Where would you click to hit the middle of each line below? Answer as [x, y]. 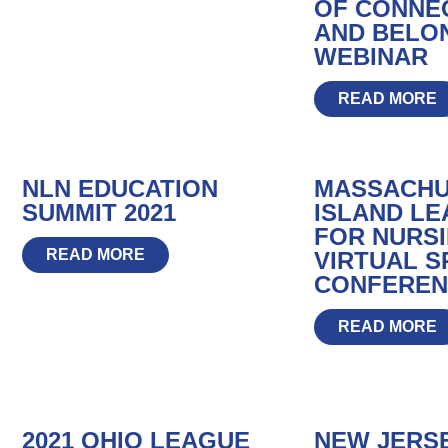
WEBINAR [370, 56]
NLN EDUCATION [120, 188]
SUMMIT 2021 [99, 212]
